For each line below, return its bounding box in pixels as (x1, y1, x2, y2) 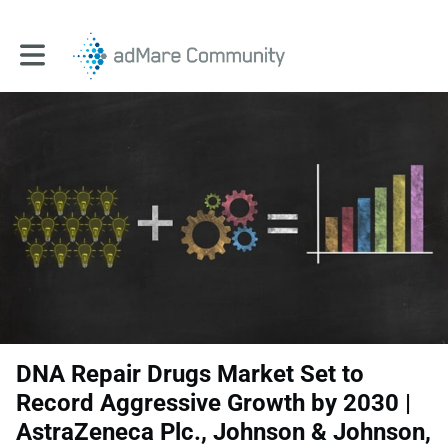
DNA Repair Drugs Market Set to (16, 360, 364, 389)
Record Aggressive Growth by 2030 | (16, 389, 411, 418)
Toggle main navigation (19, 39, 163, 56)
